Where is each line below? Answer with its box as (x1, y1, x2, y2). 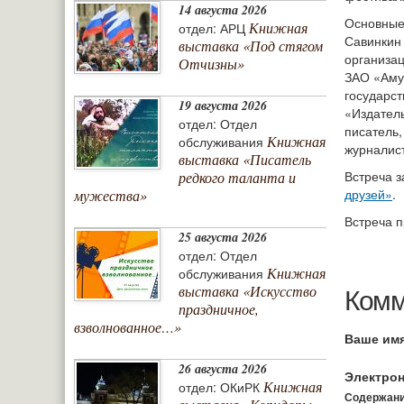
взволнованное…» (74, 317, 181, 337)
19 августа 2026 (179, 96, 267, 115)
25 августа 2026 (179, 228, 267, 247)
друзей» (344, 185, 392, 204)
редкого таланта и (179, 168, 296, 188)
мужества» (74, 186, 147, 206)
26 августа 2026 (179, 360, 267, 379)
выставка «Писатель (179, 150, 311, 170)
